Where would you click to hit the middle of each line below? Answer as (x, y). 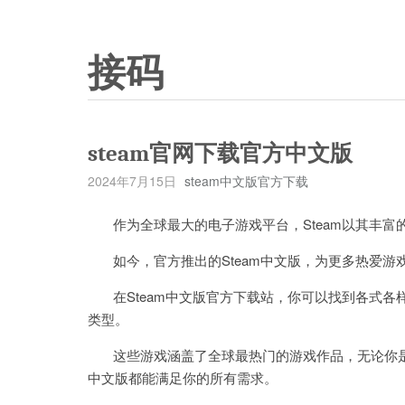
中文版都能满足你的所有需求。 (183, 377)
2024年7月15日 (132, 181)
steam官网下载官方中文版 (220, 153)
